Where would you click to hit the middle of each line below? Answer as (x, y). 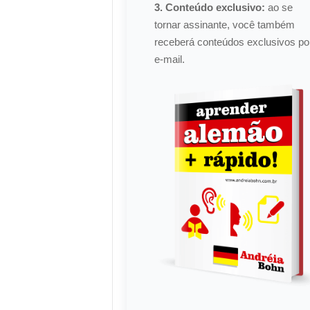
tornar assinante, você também (224, 25)
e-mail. (169, 59)
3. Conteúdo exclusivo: (209, 7)
